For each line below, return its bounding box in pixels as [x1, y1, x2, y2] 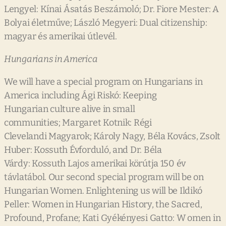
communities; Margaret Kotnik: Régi [4, 117, 152, 129]
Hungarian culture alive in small [4, 103, 135, 115]
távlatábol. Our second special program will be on [4, 172, 204, 183]
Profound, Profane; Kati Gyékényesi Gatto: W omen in [4, 212, 221, 224]
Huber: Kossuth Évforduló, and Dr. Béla [4, 144, 162, 156]
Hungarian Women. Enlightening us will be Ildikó [4, 185, 202, 197]
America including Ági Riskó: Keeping [4, 90, 157, 101]
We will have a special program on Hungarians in [4, 76, 203, 88]
